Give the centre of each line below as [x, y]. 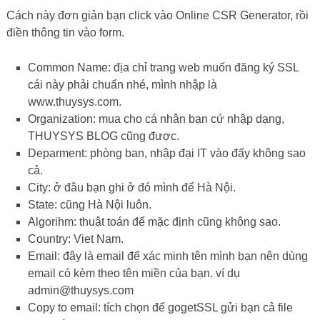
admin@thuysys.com [81, 291]
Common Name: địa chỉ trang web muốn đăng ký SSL [164, 68]
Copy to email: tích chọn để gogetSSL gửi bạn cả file [161, 308]
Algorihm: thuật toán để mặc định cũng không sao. [155, 222]
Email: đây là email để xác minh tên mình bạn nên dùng [168, 256]
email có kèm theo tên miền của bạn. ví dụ [134, 274]
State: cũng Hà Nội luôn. [90, 205]
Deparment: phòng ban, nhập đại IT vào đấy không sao [167, 154]
